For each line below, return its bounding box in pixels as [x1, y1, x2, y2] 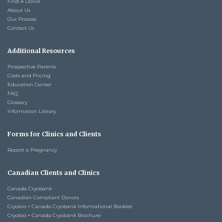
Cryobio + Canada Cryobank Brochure [7, 212, 101, 219]
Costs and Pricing [7, 72, 51, 79]
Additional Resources [7, 47, 75, 55]
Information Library [7, 108, 56, 114]
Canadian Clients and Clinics [7, 168, 100, 176]
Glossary [7, 99, 27, 106]
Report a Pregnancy [7, 146, 57, 153]
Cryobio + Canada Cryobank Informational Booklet [7, 203, 134, 210]
